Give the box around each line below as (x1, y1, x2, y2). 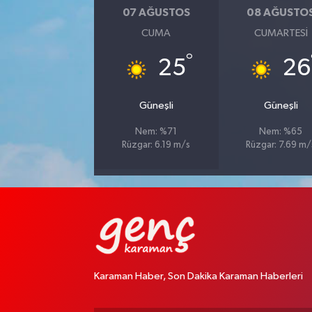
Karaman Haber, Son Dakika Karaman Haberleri (93, 271, 303, 282)
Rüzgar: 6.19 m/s (122, 140, 191, 150)
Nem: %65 (259, 127, 303, 136)
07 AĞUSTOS (122, 7, 190, 19)
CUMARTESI (253, 27, 308, 38)
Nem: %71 (135, 127, 178, 136)
